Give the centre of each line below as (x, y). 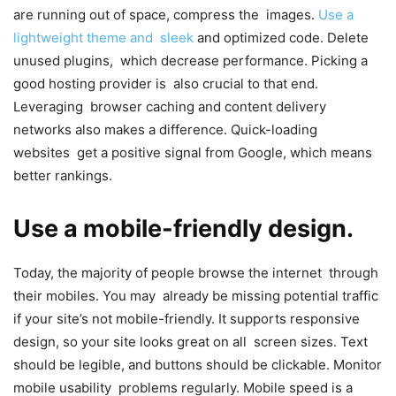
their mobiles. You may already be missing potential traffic (196, 295)
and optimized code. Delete (281, 37)
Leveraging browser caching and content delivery (170, 106)
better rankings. (63, 175)
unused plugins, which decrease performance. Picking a (190, 60)
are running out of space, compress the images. (166, 14)
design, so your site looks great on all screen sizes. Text (194, 341)
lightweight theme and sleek (103, 37)
